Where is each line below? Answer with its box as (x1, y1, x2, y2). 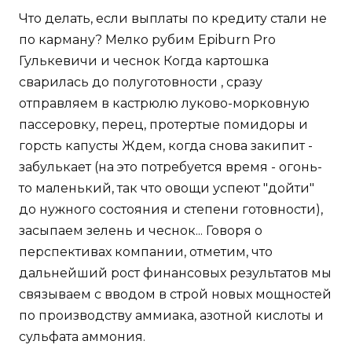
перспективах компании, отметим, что (19, 244, 273, 259)
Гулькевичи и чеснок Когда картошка (19, 53, 269, 68)
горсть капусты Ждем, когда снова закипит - (19, 137, 313, 153)
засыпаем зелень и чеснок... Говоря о (19, 222, 262, 238)
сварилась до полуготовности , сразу (19, 74, 262, 90)
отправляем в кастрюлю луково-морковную (19, 95, 310, 111)
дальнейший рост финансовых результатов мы (19, 265, 332, 280)
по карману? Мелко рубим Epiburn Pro (19, 31, 276, 47)
